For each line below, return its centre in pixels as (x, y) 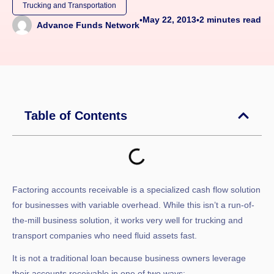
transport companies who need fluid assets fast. (105, 235)
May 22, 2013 (169, 19)
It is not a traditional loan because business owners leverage (129, 258)
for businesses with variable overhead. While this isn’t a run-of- (133, 205)
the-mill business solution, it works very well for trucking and (128, 220)
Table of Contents (76, 115)
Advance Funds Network (88, 25)
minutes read (234, 19)
